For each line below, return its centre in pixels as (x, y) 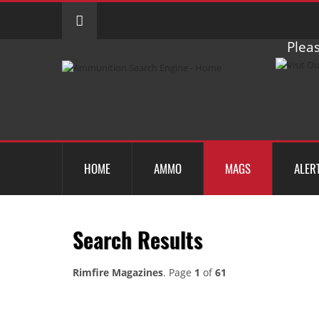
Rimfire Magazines (118, 272)
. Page (179, 272)
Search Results (138, 240)
